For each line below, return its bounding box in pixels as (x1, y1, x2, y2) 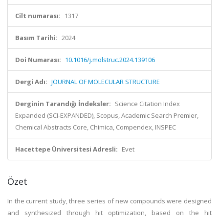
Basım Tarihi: (15, 33, 58, 42)
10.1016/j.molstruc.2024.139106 (65, 55, 155, 64)
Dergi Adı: (15, 77, 47, 86)
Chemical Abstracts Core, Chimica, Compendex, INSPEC (15, 123, 176, 131)
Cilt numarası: (15, 11, 61, 20)
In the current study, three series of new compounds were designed (7, 197, 212, 205)
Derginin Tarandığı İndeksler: (15, 99, 111, 108)
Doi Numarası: (15, 55, 61, 64)
